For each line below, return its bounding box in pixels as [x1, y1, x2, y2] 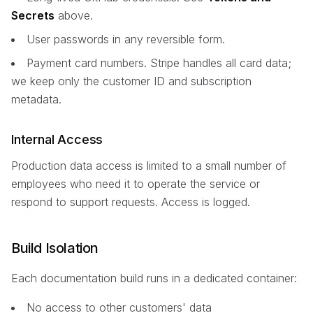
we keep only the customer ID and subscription [11, 74, 252, 89]
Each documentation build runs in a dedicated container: [11, 271, 297, 286]
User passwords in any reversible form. [27, 32, 225, 47]
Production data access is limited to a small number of [11, 159, 286, 173]
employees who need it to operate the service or [11, 177, 260, 191]
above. [54, 8, 93, 23]
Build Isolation [11, 240, 99, 257]
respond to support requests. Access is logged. [11, 195, 250, 210]
